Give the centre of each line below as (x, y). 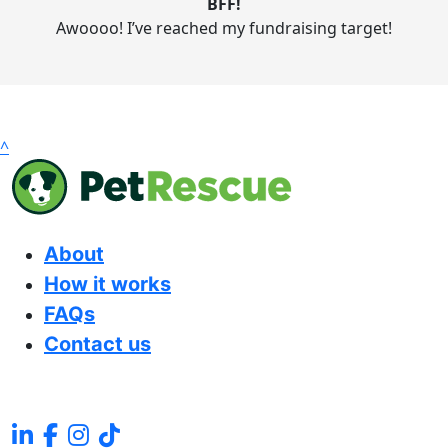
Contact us (97, 344)
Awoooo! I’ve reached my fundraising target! (224, 28)
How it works (107, 284)
